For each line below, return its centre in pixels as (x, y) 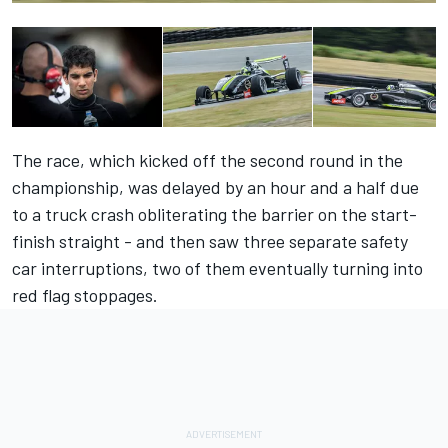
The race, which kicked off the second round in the (207, 160)
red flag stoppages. (85, 295)
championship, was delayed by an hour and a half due (215, 187)
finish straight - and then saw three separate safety (210, 241)
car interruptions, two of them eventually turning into (217, 268)
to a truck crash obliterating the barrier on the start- (214, 214)
